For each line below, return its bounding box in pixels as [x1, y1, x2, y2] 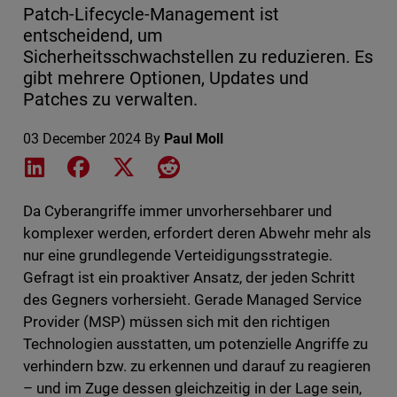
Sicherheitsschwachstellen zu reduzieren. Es [22, 46, 374, 68]
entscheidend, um [22, 25, 163, 47]
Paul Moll [163, 130, 224, 148]
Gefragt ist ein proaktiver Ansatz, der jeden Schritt [22, 269, 356, 287]
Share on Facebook [92, 157, 214, 175]
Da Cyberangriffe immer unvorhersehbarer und [22, 202, 333, 221]
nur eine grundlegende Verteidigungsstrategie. [22, 246, 333, 265]
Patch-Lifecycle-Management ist [22, 4, 279, 26]
